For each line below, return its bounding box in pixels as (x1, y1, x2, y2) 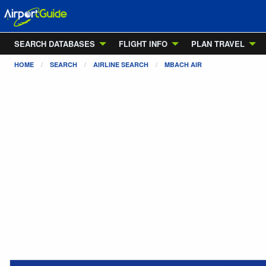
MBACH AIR (164, 60, 202, 69)
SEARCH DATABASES (14, 38, 95, 49)
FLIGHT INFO (119, 38, 167, 49)
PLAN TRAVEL (191, 38, 245, 49)
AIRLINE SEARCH (93, 60, 148, 69)
